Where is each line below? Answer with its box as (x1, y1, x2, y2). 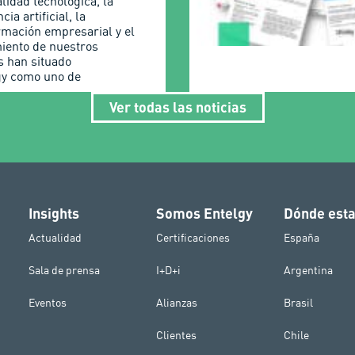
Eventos (28, 295, 67, 310)
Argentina (284, 262, 334, 277)
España (284, 230, 320, 245)
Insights (28, 204, 79, 222)
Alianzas (156, 295, 198, 310)
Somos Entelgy (156, 204, 254, 222)
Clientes (156, 327, 197, 342)
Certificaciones (156, 230, 231, 245)
